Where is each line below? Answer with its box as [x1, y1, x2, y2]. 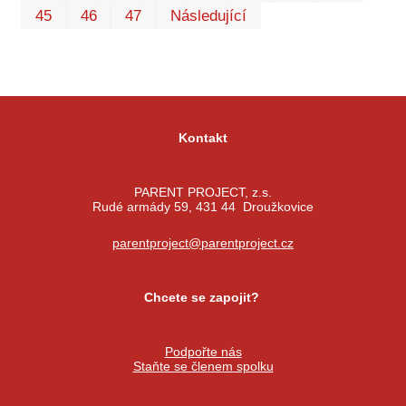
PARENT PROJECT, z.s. [134, 185, 272, 200]
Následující [170, 6, 247, 24]
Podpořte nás [164, 344, 242, 360]
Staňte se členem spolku [132, 359, 274, 374]
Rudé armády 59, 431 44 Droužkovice [92, 199, 314, 215]
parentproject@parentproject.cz [112, 236, 294, 251]
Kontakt [179, 130, 227, 146]
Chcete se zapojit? [143, 290, 263, 305]
